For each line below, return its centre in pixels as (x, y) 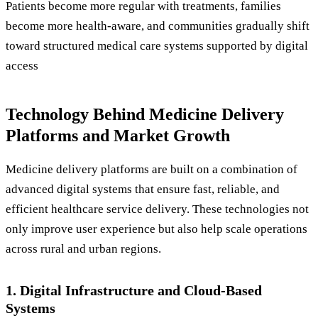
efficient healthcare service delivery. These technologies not (157, 209)
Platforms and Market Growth (118, 135)
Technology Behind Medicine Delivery (145, 114)
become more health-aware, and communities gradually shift (158, 26)
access (22, 66)
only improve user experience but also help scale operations (157, 229)
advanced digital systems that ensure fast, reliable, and (143, 190)
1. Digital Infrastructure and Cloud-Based (134, 291)
